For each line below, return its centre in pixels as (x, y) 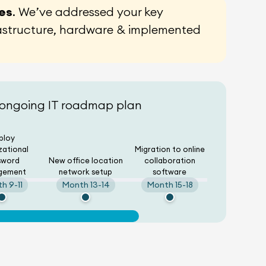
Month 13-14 (85, 184)
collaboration (170, 160)
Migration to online (170, 149)
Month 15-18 (170, 184)
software (170, 171)
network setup (86, 171)
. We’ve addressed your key (88, 11)
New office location (85, 160)
